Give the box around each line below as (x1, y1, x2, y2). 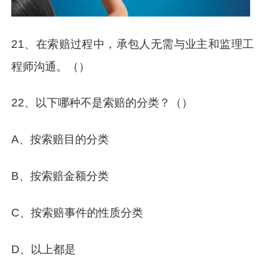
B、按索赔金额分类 (11, 170, 109, 183)
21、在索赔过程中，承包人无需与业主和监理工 (11, 37, 254, 50)
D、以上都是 (11, 243, 76, 256)
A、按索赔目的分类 (11, 133, 109, 146)
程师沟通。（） (11, 60, 91, 73)
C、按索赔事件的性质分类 (11, 206, 144, 219)
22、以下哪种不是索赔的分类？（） (11, 96, 193, 109)
